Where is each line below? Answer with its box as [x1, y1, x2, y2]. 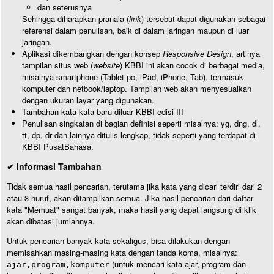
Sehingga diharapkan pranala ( [22, 13, 129, 24]
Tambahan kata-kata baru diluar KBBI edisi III [22, 106, 183, 117]
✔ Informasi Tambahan [7, 160, 102, 172]
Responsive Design [163, 48, 231, 59]
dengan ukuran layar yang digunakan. [22, 94, 154, 106]
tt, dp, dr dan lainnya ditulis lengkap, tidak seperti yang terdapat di [22, 129, 256, 141]
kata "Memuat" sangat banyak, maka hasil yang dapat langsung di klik [7, 204, 256, 215]
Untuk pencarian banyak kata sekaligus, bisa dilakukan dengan [7, 235, 230, 246]
